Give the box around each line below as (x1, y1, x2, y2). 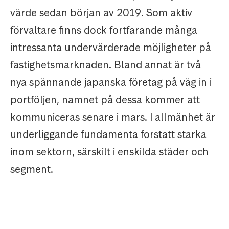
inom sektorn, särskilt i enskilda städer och (10, 145, 209, 159)
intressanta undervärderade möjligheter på (10, 41, 211, 55)
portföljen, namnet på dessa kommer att (10, 93, 200, 107)
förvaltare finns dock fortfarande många (10, 24, 197, 37)
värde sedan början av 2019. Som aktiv (10, 6, 192, 20)
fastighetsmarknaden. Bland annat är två (10, 58, 201, 72)
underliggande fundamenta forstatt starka (10, 128, 207, 142)
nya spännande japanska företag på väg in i (10, 76, 212, 89)
